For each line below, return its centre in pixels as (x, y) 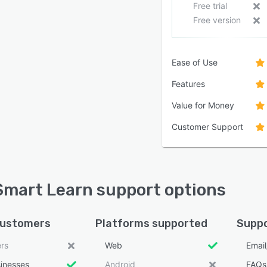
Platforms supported (151, 224)
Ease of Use (195, 63)
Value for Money (203, 105)
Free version (217, 20)
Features (188, 84)
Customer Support (207, 127)
